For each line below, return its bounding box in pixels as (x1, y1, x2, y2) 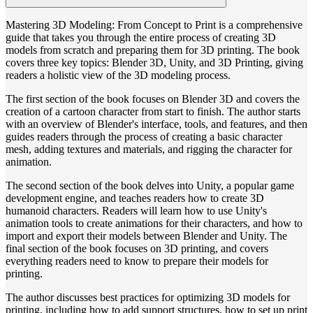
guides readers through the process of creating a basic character (6, 131, 282, 143)
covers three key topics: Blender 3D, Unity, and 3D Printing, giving (6, 57, 303, 69)
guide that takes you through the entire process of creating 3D (6, 31, 276, 44)
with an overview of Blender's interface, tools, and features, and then (6, 118, 307, 131)
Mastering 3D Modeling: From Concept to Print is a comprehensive (6, 19, 303, 31)
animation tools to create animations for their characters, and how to (6, 217, 303, 230)
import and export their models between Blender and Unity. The (6, 230, 287, 242)
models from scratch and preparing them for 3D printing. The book (6, 44, 300, 57)
